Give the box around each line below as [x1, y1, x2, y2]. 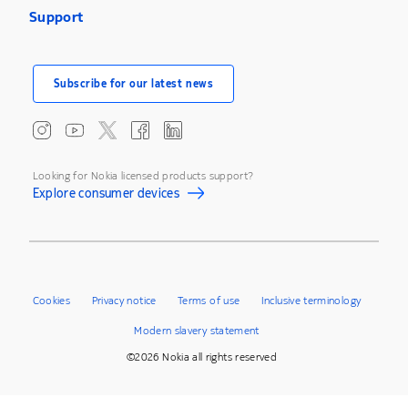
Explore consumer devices [32, 185, 180, 206]
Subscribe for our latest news [53, 76, 214, 91]
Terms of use [178, 293, 240, 307]
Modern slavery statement [134, 323, 260, 337]
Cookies [32, 293, 71, 307]
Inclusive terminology [260, 293, 362, 307]
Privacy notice [91, 293, 157, 307]
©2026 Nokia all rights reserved [127, 350, 278, 363]
